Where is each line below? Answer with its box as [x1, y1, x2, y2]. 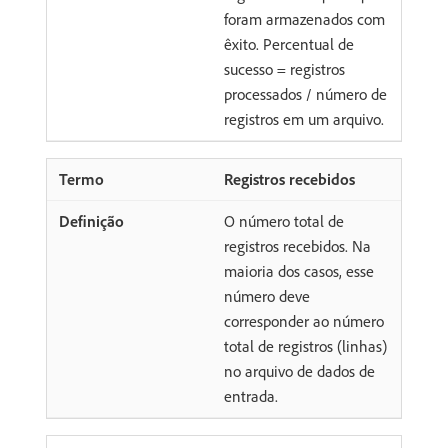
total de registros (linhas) [224, 335, 387, 356]
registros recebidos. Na [224, 235, 371, 256]
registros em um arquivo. [224, 108, 384, 129]
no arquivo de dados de [224, 360, 375, 381]
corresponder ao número [224, 310, 384, 331]
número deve [224, 285, 310, 306]
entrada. [224, 385, 278, 406]
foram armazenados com [224, 8, 385, 29]
